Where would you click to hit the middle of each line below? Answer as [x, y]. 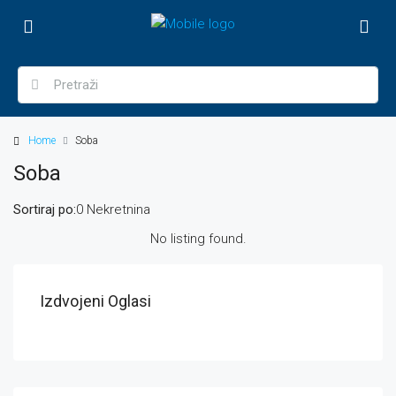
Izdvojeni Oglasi [95, 301]
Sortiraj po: [45, 209]
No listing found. [198, 239]
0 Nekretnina [113, 209]
